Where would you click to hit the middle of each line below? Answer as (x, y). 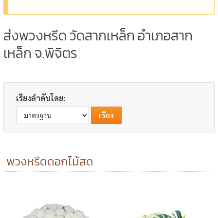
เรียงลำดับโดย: (41, 98)
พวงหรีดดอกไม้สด (50, 161)
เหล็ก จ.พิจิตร (41, 53)
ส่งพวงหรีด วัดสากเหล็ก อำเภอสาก (98, 35)
